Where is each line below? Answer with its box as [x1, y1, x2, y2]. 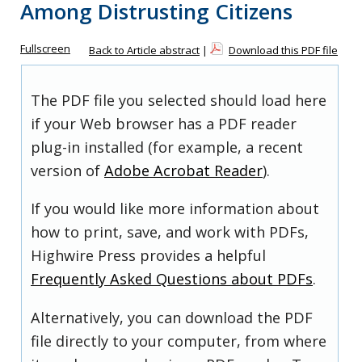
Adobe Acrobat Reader [104, 161, 263, 181]
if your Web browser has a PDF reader [31, 114, 297, 134]
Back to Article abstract [89, 43, 200, 57]
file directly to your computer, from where [31, 330, 326, 351]
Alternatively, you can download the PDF [31, 307, 313, 327]
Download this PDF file [229, 43, 338, 57]
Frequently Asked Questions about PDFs [31, 269, 313, 289]
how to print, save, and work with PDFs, [31, 222, 309, 242]
